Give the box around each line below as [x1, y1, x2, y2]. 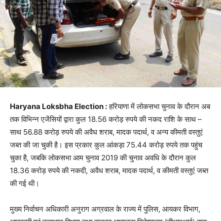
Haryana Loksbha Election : [10, 101, 107, 111]
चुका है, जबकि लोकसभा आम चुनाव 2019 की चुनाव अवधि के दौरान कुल [10, 152, 196, 162]
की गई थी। [10, 178, 39, 188]
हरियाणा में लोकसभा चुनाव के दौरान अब [107, 101, 210, 111]
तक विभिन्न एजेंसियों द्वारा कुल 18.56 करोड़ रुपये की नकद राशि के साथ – [10, 114, 202, 124]
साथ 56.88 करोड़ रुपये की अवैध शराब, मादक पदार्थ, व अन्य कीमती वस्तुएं [10, 127, 203, 137]
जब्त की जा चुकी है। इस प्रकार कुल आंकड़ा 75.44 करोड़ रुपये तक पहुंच [10, 140, 202, 149]
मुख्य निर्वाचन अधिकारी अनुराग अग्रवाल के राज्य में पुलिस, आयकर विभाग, [10, 204, 200, 214]
